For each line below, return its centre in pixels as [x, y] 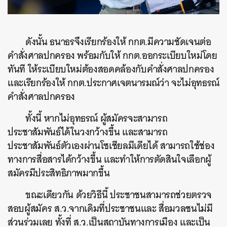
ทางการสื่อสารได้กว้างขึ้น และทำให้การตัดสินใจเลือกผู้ [109, 160]
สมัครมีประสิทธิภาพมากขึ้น [59, 173]
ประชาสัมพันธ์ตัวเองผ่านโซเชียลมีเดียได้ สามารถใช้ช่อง [111, 146]
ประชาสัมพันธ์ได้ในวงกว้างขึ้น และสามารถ [88, 132]
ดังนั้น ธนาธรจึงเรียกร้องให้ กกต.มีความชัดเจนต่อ [118, 42]
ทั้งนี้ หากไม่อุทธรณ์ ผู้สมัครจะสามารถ [97, 119]
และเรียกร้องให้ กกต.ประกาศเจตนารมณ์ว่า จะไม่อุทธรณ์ [113, 83]
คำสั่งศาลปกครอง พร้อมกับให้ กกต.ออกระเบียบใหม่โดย [112, 56]
